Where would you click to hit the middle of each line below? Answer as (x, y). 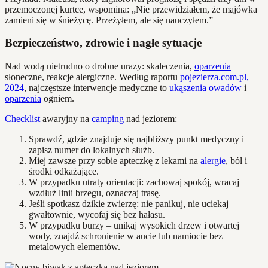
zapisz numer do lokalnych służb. (92, 150)
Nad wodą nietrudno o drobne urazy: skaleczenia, (100, 66)
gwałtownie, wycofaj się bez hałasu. (97, 215)
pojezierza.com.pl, (214, 77)
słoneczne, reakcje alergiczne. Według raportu (92, 77)
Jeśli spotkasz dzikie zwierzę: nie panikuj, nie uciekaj (129, 204)
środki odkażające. (64, 172)
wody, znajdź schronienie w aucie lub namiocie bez (126, 236)
